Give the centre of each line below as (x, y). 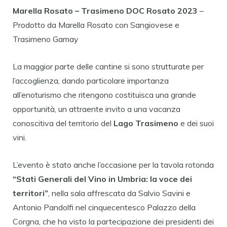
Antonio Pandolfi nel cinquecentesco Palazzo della (104, 207)
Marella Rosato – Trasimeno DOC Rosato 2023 (105, 10)
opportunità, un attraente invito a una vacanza (97, 109)
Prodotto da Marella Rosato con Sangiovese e (96, 25)
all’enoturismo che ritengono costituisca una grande (104, 94)
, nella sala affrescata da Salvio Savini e (119, 193)
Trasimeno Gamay (46, 39)
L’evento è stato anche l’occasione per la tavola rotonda (113, 164)
